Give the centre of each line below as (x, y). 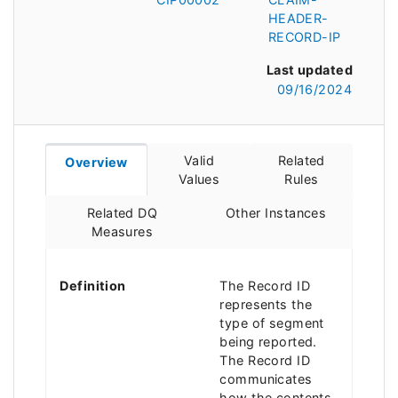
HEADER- (298, 18)
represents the (266, 304)
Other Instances (276, 213)
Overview (96, 163)
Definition (93, 285)
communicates (266, 378)
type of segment (272, 322)
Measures (122, 232)
